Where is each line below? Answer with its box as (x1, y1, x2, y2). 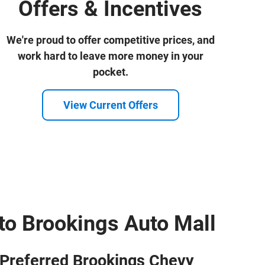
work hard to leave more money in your (17, 49, 203, 62)
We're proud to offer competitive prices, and (6, 33, 215, 46)
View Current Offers (63, 99, 158, 112)
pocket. (92, 65, 128, 78)
